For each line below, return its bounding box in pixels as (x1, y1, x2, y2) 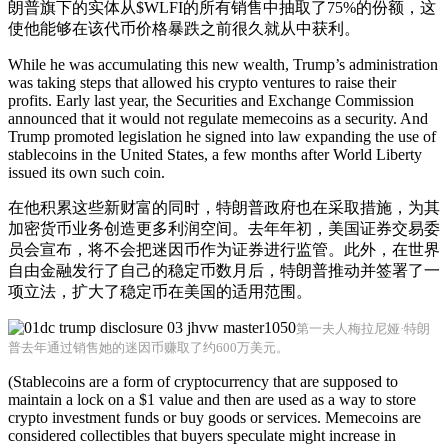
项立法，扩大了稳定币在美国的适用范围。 (8, 283, 312, 300)
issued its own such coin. (8, 164, 165, 181)
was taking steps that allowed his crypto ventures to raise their (8, 74, 396, 91)
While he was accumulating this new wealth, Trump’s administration (8, 56, 438, 73)
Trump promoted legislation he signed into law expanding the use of (8, 128, 436, 145)
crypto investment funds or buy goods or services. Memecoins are (8, 409, 421, 426)
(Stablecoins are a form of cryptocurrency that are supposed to (8, 373, 398, 390)
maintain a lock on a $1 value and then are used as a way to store (8, 391, 416, 408)
